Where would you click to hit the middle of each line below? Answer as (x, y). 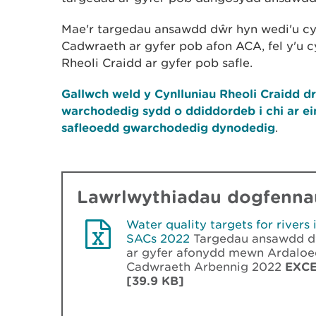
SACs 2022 (158, 238)
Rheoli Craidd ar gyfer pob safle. (157, 63)
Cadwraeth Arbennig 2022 (206, 267)
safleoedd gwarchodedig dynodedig (168, 127)
